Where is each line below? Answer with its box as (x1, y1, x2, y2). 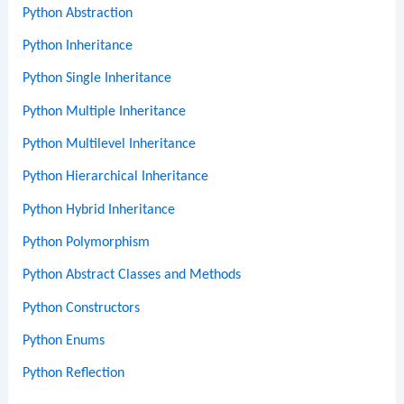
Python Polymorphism (23, 234, 151, 250)
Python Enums (23, 333, 106, 348)
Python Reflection (23, 366, 125, 381)
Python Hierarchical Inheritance (23, 170, 209, 185)
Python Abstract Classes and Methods (23, 268, 242, 283)
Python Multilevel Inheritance (23, 137, 197, 152)
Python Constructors (23, 300, 141, 316)
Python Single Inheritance (23, 71, 172, 87)
